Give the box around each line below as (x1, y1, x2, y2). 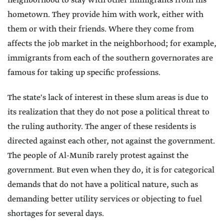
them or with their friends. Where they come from (7, 24, 194, 35)
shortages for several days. (7, 208, 104, 219)
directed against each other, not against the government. (7, 136, 215, 147)
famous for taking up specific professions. (7, 67, 160, 78)
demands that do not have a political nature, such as (7, 179, 198, 190)
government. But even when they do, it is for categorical (7, 165, 214, 176)
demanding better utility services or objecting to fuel (7, 194, 202, 205)
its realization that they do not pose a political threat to (7, 107, 209, 118)
